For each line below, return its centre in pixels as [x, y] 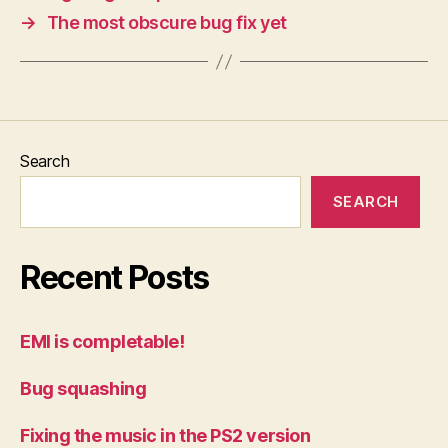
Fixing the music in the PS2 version [165, 435]
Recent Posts [115, 277]
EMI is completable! [102, 341]
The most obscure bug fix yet [166, 22]
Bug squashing [83, 388]
